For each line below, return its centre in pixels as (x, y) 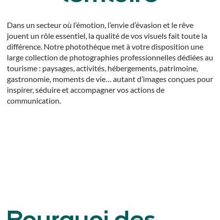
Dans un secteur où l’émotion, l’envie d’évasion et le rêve (100, 25)
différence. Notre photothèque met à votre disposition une (105, 46)
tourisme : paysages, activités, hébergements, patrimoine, (102, 68)
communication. (34, 100)
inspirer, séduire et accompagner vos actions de (85, 89)
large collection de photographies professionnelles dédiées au (110, 57)
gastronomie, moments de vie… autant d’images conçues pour (110, 79)
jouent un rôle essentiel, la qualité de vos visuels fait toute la (107, 35)
